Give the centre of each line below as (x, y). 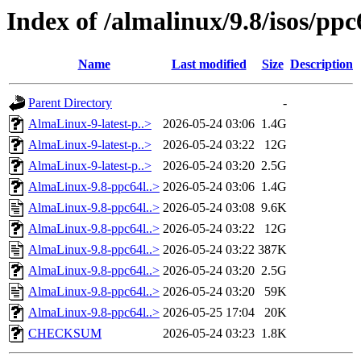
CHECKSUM (65, 334)
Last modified (209, 64)
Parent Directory (70, 103)
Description (322, 64)
